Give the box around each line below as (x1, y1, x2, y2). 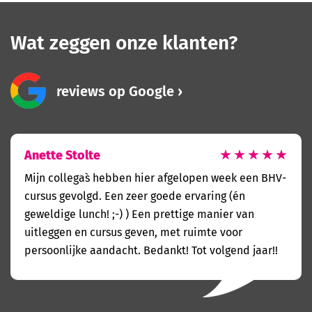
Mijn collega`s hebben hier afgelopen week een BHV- (24, 169, 286, 187)
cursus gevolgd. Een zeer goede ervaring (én (24, 187, 245, 205)
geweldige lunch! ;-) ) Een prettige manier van (24, 205, 254, 223)
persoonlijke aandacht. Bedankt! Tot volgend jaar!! (24, 242, 278, 259)
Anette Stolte (24, 144, 100, 164)
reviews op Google (56, 80, 174, 102)
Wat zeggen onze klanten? (10, 26, 237, 57)
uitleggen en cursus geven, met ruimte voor (24, 224, 242, 241)
